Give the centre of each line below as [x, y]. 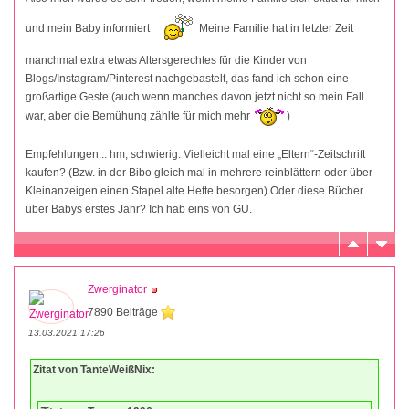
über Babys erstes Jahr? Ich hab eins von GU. [139, 209]
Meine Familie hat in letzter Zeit [275, 28]
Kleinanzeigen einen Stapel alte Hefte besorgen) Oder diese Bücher [194, 190]
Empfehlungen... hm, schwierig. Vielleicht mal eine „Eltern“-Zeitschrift [195, 154]
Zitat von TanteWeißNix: [94, 369]
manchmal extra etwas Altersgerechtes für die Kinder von [166, 60]
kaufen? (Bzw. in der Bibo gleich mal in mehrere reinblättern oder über [199, 172]
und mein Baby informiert [89, 28]
